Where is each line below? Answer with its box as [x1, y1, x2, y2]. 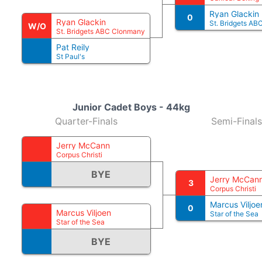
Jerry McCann [56, 140, 110, 150]
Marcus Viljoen [56, 208, 111, 218]
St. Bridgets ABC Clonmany [56, 27, 145, 36]
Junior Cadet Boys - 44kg [72, 101, 190, 113]
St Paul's [56, 52, 85, 61]
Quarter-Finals [55, 115, 118, 127]
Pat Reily [56, 42, 89, 52]
